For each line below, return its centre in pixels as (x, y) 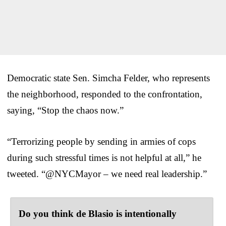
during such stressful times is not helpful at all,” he (104, 157)
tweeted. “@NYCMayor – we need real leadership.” (107, 174)
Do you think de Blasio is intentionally (98, 213)
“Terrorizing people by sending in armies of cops (101, 141)
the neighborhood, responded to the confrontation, (105, 94)
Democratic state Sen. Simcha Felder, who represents (108, 78)
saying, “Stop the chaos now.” (65, 110)
